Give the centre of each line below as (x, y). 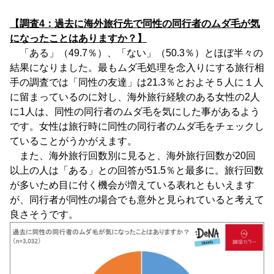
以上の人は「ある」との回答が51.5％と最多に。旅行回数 (137, 171)
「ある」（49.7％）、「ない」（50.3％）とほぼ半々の (136, 53)
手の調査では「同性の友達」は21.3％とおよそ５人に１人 (137, 83)
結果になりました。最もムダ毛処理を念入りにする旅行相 (137, 68)
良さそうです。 (45, 215)
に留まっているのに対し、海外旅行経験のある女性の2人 (135, 97)
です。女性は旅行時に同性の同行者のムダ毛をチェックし (137, 127)
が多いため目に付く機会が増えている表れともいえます (132, 185)
